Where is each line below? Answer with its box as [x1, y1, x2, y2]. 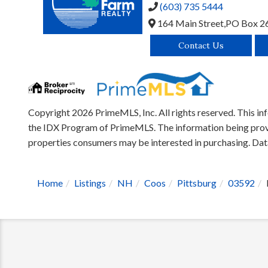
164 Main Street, [156, 17, 226, 29]
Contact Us [178, 39, 224, 51]
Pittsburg [177, 176, 217, 188]
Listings [74, 176, 106, 188]
